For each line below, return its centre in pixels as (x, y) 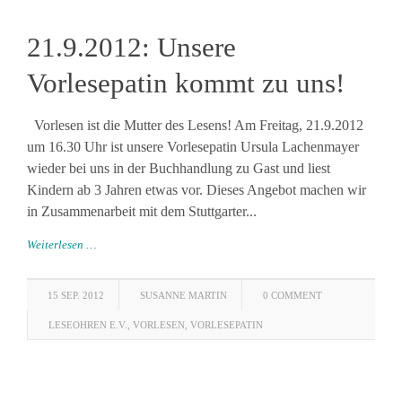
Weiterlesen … (62, 245)
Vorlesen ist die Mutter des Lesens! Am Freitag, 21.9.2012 (195, 125)
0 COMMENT (293, 295)
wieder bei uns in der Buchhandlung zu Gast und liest (179, 168)
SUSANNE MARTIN (184, 295)
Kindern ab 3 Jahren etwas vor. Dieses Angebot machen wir (197, 190)
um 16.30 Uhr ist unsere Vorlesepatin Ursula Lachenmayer (193, 147)
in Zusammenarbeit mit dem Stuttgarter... (142, 211)
